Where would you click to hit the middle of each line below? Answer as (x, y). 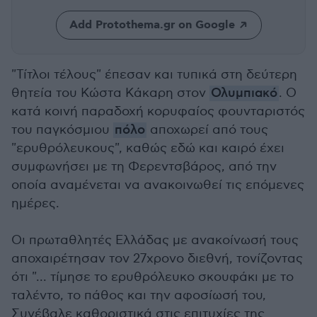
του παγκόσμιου (62, 130)
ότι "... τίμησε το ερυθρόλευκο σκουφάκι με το (152, 277)
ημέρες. (35, 203)
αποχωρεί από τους (207, 130)
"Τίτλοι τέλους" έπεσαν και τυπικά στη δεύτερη (154, 75)
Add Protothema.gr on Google (152, 25)
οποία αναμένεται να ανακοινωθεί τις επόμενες (158, 185)
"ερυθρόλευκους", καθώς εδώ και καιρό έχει (148, 148)
